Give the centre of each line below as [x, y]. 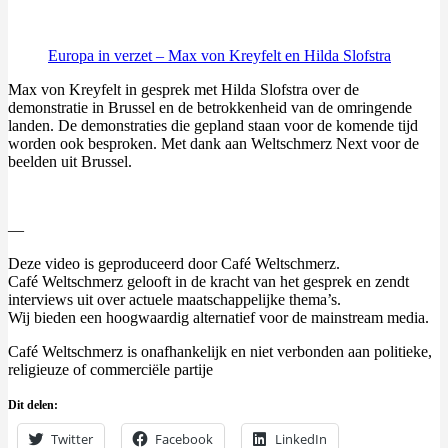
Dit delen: [33, 405]
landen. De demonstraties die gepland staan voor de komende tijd [213, 126]
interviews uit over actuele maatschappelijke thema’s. [174, 300]
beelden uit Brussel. [70, 162]
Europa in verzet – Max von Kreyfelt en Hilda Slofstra [219, 56]
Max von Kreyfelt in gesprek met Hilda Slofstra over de [183, 90]
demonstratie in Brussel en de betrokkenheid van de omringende [210, 108]
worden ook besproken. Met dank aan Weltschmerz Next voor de [213, 144]
